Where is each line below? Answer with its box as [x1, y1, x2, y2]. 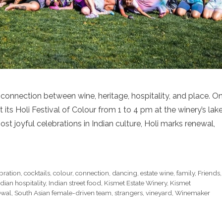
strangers [114, 188, 143, 197]
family [176, 168, 195, 177]
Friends [198, 168, 221, 177]
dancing [112, 168, 138, 177]
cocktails [24, 168, 51, 177]
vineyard [146, 188, 172, 197]
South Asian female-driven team [14, 188, 111, 197]
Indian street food [49, 178, 101, 187]
